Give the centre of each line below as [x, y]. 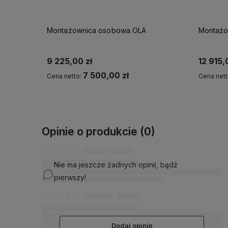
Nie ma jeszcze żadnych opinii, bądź [116, 165]
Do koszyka [115, 100]
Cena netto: [65, 76]
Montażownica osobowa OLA [97, 30]
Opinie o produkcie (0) [98, 131]
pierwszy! [70, 178]
